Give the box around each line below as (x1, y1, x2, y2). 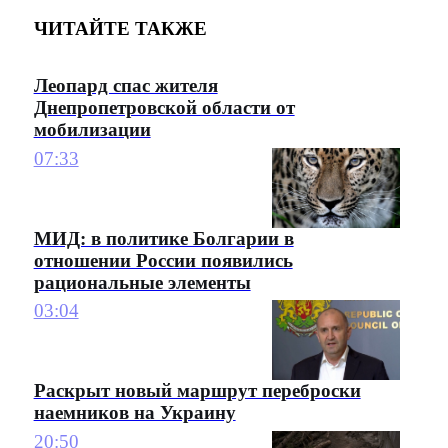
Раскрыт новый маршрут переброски (33, 380, 361, 402)
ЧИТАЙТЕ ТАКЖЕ (33, 17, 207, 39)
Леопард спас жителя (33, 75, 218, 97)
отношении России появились (33, 249, 293, 271)
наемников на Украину (33, 402, 236, 424)
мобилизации (33, 119, 151, 141)
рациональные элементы (33, 271, 251, 293)
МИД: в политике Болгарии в (33, 227, 294, 249)
